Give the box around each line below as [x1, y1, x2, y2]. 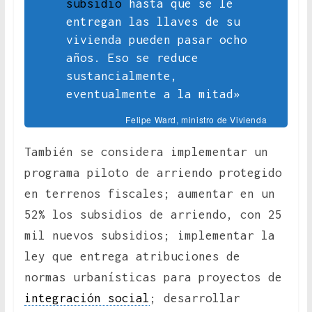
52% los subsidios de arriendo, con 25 [24, 208, 282, 222]
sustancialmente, [65, 69, 178, 84]
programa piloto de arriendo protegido [24, 166, 282, 180]
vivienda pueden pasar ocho [65, 33, 247, 47]
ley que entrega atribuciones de [24, 249, 240, 264]
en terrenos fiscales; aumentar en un [24, 187, 275, 201]
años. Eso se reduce [65, 51, 198, 65]
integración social [24, 291, 150, 306]
